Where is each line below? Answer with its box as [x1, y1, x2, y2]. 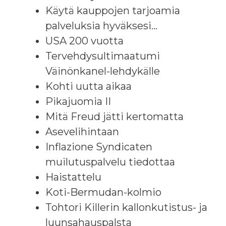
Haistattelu [45, 171, 101, 183]
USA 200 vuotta [45, 34, 124, 47]
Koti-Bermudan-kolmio [45, 186, 161, 198]
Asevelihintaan [45, 125, 119, 138]
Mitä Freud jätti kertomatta [45, 110, 184, 123]
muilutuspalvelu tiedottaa [45, 155, 175, 168]
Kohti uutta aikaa [45, 80, 132, 92]
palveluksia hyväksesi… [45, 19, 157, 32]
